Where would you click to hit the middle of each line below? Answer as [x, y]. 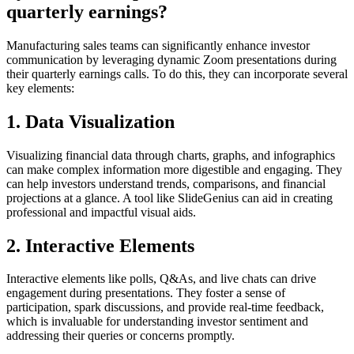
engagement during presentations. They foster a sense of [146, 293]
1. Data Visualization [90, 121]
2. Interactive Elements [100, 245]
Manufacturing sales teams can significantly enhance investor [158, 45]
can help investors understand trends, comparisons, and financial [166, 183]
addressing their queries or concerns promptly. [121, 336]
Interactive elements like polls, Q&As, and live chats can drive [161, 279]
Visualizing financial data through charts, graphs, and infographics [171, 155]
